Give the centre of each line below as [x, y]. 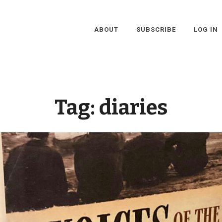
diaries [133, 108]
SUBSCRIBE [156, 29]
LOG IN [206, 29]
